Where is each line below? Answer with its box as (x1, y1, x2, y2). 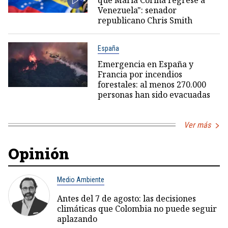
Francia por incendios (97, 68, 182, 80)
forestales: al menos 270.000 (97, 78, 206, 90)
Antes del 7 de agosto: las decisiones (57, 192, 196, 204)
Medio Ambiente (57, 175, 104, 184)
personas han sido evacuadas (97, 89, 210, 100)
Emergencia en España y (97, 58, 193, 70)
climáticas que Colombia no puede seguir (57, 203, 217, 214)
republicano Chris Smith (97, 14, 192, 26)
